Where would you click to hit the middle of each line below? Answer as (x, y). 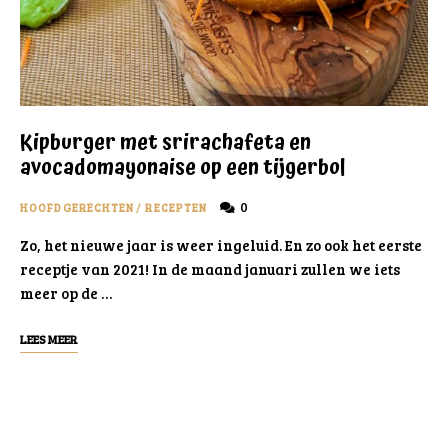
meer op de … (66, 293)
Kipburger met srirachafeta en (165, 143)
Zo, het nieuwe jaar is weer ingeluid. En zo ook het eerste (221, 245)
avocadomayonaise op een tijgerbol (182, 168)
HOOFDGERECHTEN (77, 208)
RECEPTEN (176, 208)
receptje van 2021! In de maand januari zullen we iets (210, 269)
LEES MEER (49, 339)
